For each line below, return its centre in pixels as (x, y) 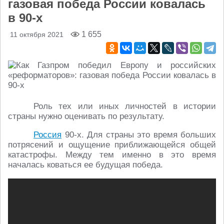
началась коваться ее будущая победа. (85, 165)
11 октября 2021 (37, 34)
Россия (47, 135)
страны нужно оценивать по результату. (86, 116)
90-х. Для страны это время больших (139, 135)
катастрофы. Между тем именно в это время (112, 155)
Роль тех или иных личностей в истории (125, 106)
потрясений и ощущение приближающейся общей (112, 145)
